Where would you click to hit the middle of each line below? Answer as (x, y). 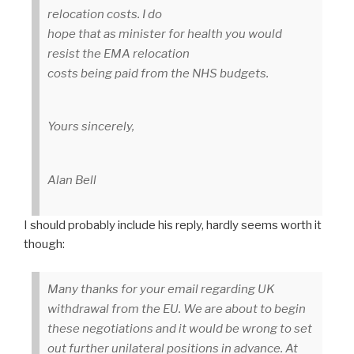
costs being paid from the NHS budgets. (158, 73)
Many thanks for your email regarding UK (161, 289)
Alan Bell (72, 180)
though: (44, 245)
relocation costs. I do (105, 14)
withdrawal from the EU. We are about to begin (177, 309)
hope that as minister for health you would (165, 34)
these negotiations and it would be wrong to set (180, 328)
